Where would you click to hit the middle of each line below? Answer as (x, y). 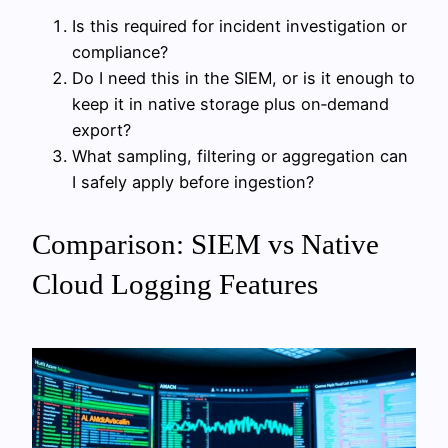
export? (101, 130)
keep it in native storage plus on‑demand (230, 104)
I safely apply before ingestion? (193, 182)
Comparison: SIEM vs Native (205, 244)
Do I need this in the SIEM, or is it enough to (243, 78)
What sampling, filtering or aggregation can (240, 156)
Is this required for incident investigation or (239, 26)
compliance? (120, 52)
